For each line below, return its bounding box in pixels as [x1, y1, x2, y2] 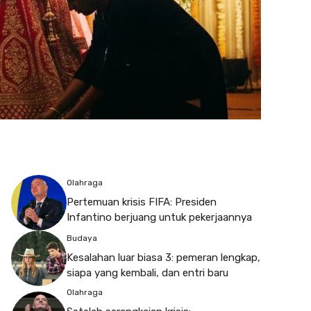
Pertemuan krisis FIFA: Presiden [67, 196, 217, 209]
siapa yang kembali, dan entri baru [67, 267, 228, 280]
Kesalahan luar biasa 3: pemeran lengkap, [67, 251, 260, 264]
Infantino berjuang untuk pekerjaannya [67, 211, 252, 224]
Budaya [67, 233, 97, 244]
